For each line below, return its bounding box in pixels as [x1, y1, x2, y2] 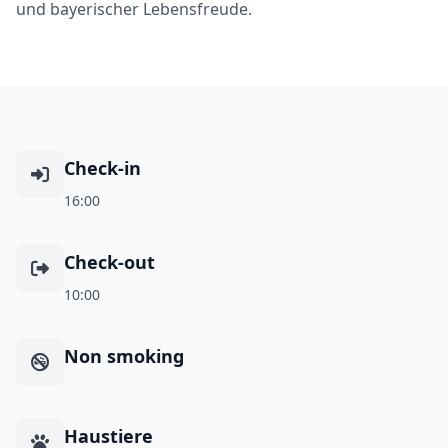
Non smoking [64, 343, 184, 368]
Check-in [64, 155, 141, 180]
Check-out [64, 249, 155, 274]
